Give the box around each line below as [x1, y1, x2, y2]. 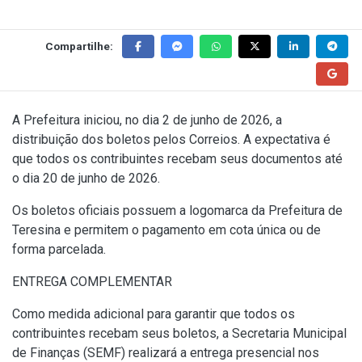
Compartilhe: [45, 39, 113, 53]
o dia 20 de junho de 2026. [12, 170, 160, 186]
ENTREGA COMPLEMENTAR [12, 273, 172, 289]
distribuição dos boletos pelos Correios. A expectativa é [12, 131, 330, 147]
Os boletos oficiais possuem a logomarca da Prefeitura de [12, 202, 343, 218]
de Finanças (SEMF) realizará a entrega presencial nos [12, 344, 319, 360]
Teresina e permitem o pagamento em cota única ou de [12, 221, 321, 238]
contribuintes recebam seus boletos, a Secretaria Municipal [12, 325, 347, 341]
